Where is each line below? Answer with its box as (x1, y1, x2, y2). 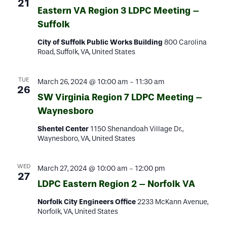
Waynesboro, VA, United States (37, 134, 135, 143)
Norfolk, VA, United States (37, 207, 118, 216)
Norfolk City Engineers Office (37, 198, 137, 206)
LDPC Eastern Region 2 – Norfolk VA (37, 178, 195, 190)
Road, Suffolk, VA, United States (37, 48, 135, 56)
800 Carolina (164, 38, 207, 47)
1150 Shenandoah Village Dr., (90, 125, 183, 133)
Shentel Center (37, 125, 90, 133)
